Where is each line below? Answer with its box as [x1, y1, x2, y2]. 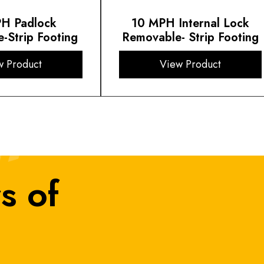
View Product [159, 57, 221, 72]
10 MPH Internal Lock [131, 15, 249, 32]
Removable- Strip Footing [121, 29, 259, 47]
